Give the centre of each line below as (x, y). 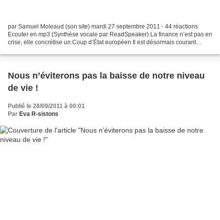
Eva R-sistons (39, 114)
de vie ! (23, 88)
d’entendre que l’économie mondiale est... (64, 50)
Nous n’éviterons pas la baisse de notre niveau (106, 75)
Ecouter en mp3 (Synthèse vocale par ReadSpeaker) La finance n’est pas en (110, 34)
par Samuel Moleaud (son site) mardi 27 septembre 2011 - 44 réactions (103, 26)
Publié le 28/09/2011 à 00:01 (46, 106)
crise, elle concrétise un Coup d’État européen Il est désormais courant (102, 42)
